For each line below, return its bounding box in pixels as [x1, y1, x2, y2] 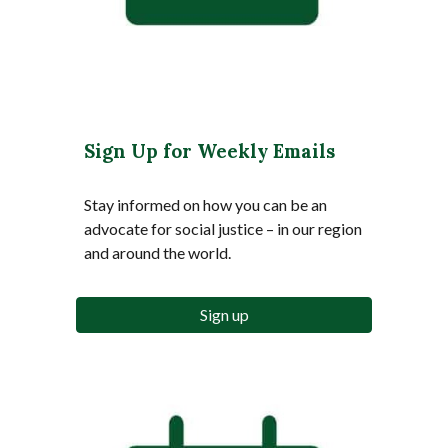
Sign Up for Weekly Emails [84, 138, 336, 163]
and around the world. [84, 242, 235, 262]
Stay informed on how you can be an [84, 194, 328, 214]
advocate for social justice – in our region [84, 218, 363, 238]
